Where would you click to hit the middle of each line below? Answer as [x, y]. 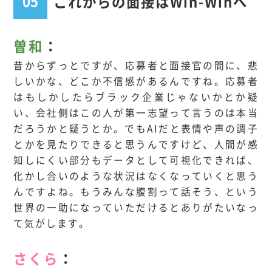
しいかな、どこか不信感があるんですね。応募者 [136, 81]
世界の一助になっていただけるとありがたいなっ [136, 208]
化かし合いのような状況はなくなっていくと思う [136, 176]
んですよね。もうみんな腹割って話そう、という [136, 192]
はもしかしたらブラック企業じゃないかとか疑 [136, 97]
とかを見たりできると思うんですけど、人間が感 [136, 144]
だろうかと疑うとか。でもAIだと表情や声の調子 [136, 129]
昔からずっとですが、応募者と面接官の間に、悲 [136, 66]
